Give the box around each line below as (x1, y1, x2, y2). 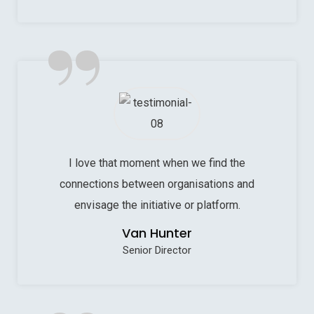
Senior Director (123, 243, 191, 257)
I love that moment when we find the (69, 156, 245, 170)
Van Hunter (122, 224, 192, 242)
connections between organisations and (60, 177, 254, 191)
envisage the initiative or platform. (74, 198, 240, 212)
